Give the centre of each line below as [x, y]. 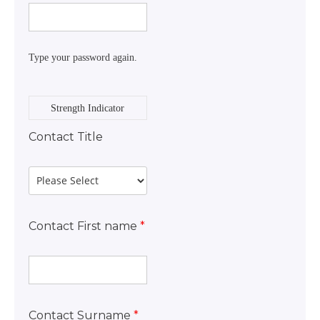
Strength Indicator [88, 108]
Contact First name [83, 226]
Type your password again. [83, 57]
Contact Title [66, 136]
